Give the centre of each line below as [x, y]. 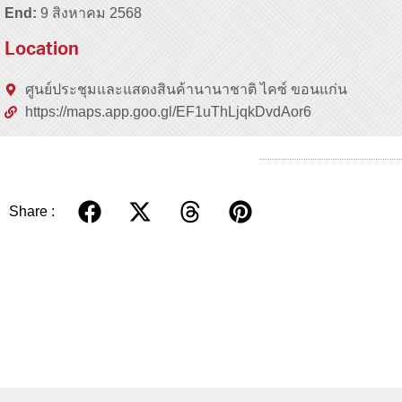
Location [42, 52]
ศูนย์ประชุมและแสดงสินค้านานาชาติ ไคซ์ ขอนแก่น [186, 90]
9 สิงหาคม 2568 [91, 13]
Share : [32, 212]
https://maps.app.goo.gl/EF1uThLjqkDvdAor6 [168, 112]
